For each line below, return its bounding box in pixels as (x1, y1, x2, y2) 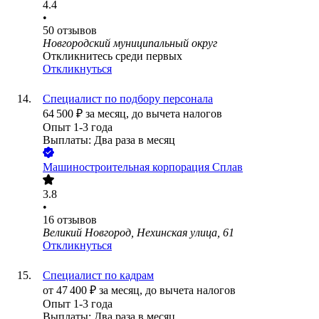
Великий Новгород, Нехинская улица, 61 (43, 226, 234, 239)
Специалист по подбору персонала (43, 93, 213, 105)
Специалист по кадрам (43, 269, 154, 282)
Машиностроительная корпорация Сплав (43, 161, 243, 174)
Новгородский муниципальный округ (43, 37, 217, 50)
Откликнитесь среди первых (43, 50, 182, 63)
